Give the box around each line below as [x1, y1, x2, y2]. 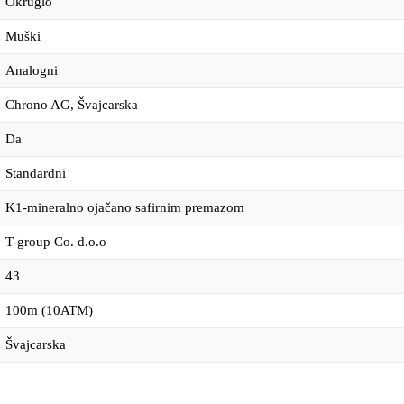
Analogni [5, 63, 58, 78]
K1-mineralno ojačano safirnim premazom [5, 200, 244, 216]
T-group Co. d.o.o [5, 234, 106, 250]
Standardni [5, 166, 66, 181]
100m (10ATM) [5, 303, 93, 318]
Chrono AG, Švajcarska [5, 97, 138, 113]
